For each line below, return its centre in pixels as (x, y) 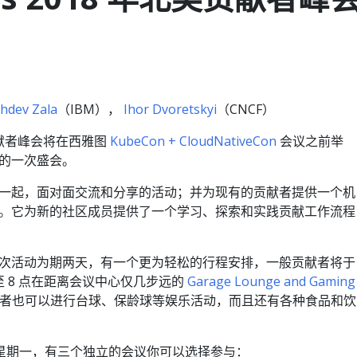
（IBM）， (90, 109)
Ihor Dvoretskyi (170, 109)
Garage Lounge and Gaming (271, 281)
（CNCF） (246, 109)
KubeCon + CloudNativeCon (193, 141)
